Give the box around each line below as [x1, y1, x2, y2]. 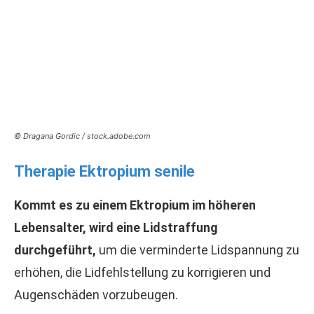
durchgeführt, [14, 243, 96, 257]
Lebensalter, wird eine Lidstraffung [14, 220, 218, 235]
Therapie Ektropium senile [14, 163, 195, 180]
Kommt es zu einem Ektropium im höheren [14, 198, 256, 212]
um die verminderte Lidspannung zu [96, 243, 299, 257]
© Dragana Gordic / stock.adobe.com [14, 131, 151, 141]
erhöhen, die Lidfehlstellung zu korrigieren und [14, 265, 271, 280]
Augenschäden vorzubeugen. [14, 287, 178, 302]
